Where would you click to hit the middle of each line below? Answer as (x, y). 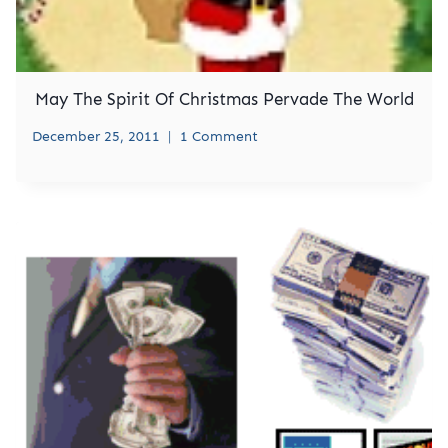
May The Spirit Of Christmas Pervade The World (224, 99)
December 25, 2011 (96, 136)
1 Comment (219, 136)
